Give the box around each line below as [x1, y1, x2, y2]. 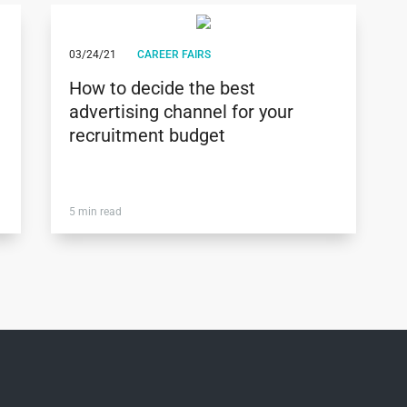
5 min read [68, 205, 122, 219]
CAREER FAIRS [136, 48, 211, 62]
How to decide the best [68, 77, 255, 100]
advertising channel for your [68, 101, 293, 124]
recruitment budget [68, 124, 225, 147]
